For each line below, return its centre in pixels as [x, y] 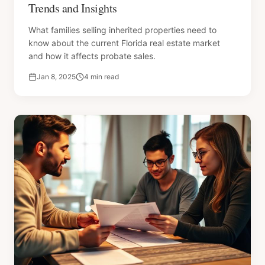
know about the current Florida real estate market [124, 43]
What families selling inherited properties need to [122, 30]
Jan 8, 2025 [56, 77]
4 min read [101, 77]
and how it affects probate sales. [92, 56]
